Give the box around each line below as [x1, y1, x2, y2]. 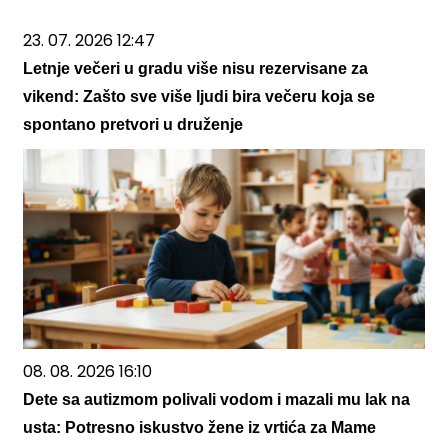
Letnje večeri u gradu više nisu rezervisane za [23, 60, 368, 78]
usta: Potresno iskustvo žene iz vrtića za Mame [23, 419, 376, 437]
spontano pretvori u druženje [23, 116, 243, 134]
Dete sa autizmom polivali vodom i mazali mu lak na [23, 391, 410, 409]
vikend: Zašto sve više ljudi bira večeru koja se [23, 88, 375, 106]
